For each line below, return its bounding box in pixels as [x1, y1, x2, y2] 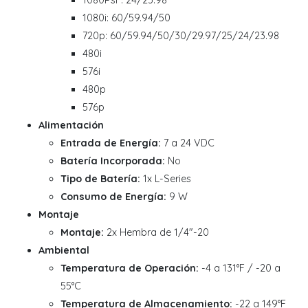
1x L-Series [140, 172, 191, 185]
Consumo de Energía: [60, 190, 166, 203]
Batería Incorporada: [60, 154, 165, 167]
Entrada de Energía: [60, 136, 161, 149]
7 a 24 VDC [161, 136, 214, 149]
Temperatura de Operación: [60, 261, 199, 274]
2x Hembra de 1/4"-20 [104, 225, 209, 239]
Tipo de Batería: [60, 172, 140, 185]
